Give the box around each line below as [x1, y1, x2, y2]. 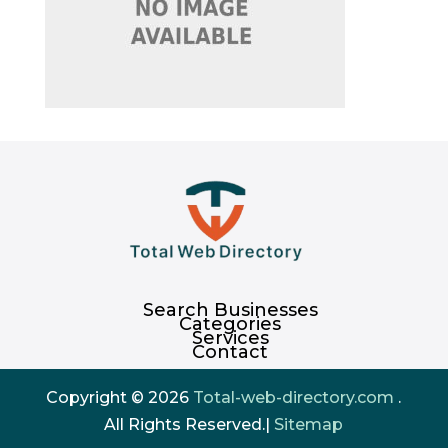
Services [191, 326, 269, 349]
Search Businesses [142, 298, 318, 321]
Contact [192, 340, 269, 363]
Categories [179, 312, 282, 335]
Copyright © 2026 [46, 387, 194, 407]
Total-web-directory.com [193, 387, 395, 407]
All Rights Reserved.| [104, 414, 275, 434]
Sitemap [274, 414, 344, 434]
